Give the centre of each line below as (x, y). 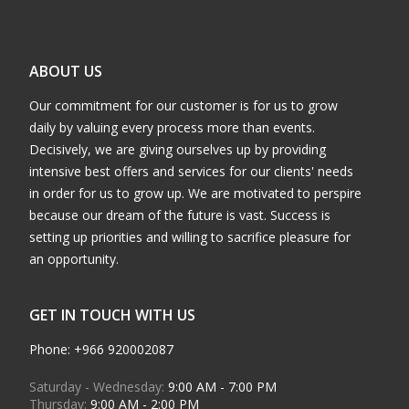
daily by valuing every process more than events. (172, 128)
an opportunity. (74, 259)
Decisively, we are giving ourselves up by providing (178, 150)
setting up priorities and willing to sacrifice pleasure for (190, 237)
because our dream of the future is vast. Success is (180, 215)
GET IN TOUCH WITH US (112, 315)
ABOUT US (66, 72)
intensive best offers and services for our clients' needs (191, 172)
